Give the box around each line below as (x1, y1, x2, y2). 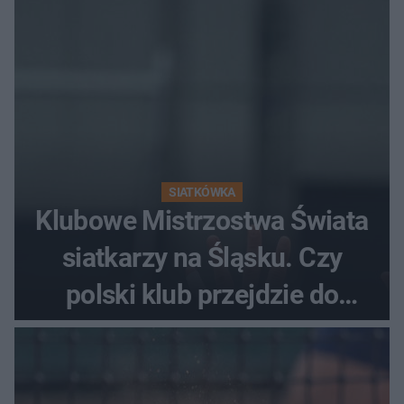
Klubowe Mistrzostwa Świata (35, 204, 369, 236)
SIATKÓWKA (169, 184, 235, 199)
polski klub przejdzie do (65, 278, 339, 310)
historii (161, 315, 243, 347)
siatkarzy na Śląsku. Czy (61, 241, 343, 273)
